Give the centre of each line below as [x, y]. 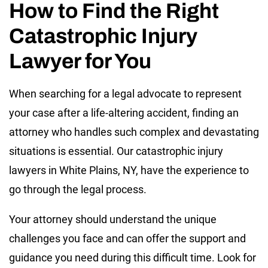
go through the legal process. [78, 189]
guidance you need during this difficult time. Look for [133, 257]
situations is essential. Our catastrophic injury [116, 151]
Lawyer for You [80, 61]
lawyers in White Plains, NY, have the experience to [129, 170]
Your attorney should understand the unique [113, 219]
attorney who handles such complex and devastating [134, 132]
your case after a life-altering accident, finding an [124, 112]
